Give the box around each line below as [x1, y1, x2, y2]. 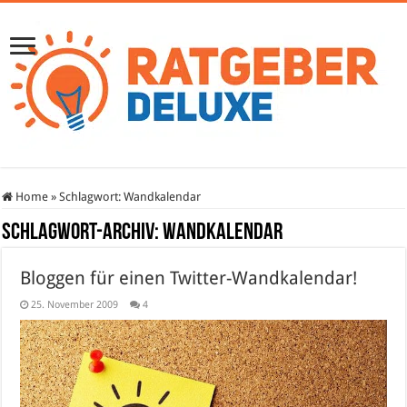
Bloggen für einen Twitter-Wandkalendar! [20, 267, 358, 289]
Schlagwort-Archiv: [2, 221, 164, 245]
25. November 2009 [31, 299, 119, 311]
